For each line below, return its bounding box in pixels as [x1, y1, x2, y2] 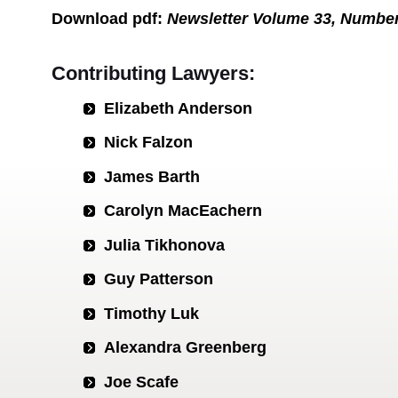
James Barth [104, 167, 200, 186]
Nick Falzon [104, 133, 193, 152]
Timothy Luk [104, 304, 199, 322]
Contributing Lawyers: [52, 62, 255, 85]
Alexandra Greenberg [104, 338, 267, 357]
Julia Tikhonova [104, 235, 225, 254]
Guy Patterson [104, 270, 213, 289]
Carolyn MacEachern [104, 202, 262, 220]
